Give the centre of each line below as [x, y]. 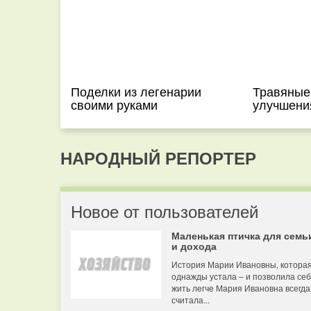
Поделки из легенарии [136, 91]
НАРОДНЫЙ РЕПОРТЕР [158, 158]
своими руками [114, 104]
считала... [191, 300]
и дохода [194, 246]
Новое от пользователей [165, 211]
